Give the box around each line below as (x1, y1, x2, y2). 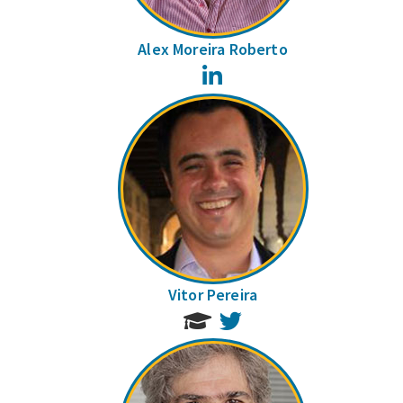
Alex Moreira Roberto (138, 39, 288, 60)
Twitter (244, 309, 284, 327)
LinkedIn (224, 64, 270, 81)
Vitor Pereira (167, 283, 258, 305)
